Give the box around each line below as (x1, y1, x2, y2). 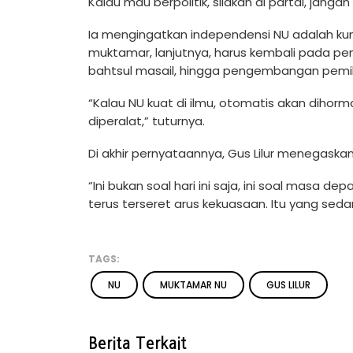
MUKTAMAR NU (160, 277, 227, 292)
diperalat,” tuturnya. (88, 112, 205, 129)
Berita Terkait (88, 335, 187, 351)
